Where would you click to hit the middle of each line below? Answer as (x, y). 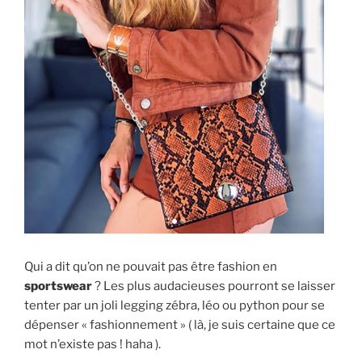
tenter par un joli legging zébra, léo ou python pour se (175, 306)
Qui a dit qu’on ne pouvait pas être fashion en (151, 267)
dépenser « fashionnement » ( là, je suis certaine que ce (180, 325)
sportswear (58, 286)
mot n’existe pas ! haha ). (93, 345)
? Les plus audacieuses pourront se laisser (214, 286)
